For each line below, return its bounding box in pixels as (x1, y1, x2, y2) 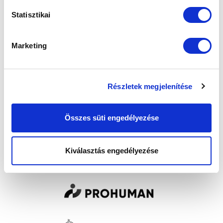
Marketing (11, 41, 47, 50)
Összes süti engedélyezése (64, 113, 159, 122)
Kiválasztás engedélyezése (65, 146, 158, 155)
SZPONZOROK (72, 131, 151, 145)
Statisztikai (11, 10, 51, 19)
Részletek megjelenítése (108, 82, 193, 91)
